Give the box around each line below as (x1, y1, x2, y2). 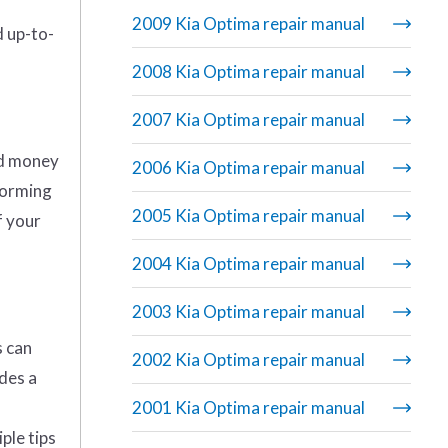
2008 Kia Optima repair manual (131, 61, 365, 83)
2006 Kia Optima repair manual (310, 157, 365, 179)
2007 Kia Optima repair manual (131, 109, 365, 131)
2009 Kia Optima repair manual (131, 13, 365, 35)
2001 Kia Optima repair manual (131, 397, 365, 419)
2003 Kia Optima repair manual (131, 301, 365, 323)
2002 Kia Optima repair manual (131, 349, 365, 371)
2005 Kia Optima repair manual (131, 205, 365, 227)
